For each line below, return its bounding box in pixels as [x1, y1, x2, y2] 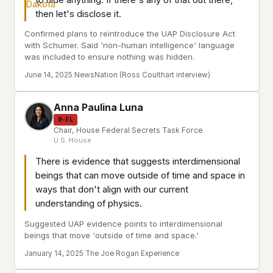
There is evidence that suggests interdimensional [35, 156, 240, 168]
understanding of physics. [35, 198, 142, 210]
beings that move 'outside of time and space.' [24, 230, 199, 240]
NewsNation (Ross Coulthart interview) [74, 71, 210, 80]
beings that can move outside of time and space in [35, 170, 245, 182]
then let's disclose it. [35, 8, 121, 19]
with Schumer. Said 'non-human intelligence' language [24, 40, 235, 50]
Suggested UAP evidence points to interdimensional [24, 218, 222, 229]
